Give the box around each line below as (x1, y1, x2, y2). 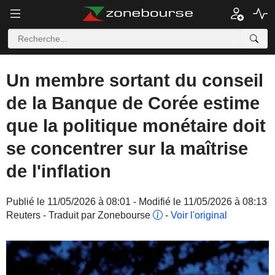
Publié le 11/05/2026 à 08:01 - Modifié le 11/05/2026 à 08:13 (6, 196, 267, 207)
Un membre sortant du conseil (6, 71, 263, 90)
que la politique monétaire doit (6, 116, 266, 136)
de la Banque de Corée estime (6, 93, 260, 113)
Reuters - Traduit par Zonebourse (6, 210, 153, 220)
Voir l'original (171, 210, 227, 220)
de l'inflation (6, 161, 111, 181)
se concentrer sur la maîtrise (6, 139, 248, 158)
